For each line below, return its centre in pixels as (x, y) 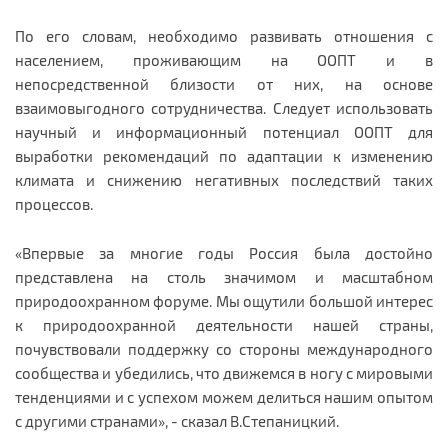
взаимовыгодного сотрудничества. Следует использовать (224, 107)
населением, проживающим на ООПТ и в (224, 59)
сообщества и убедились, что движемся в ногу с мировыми (224, 372)
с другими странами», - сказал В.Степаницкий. (177, 420)
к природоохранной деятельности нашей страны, (224, 324)
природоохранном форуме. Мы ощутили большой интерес (224, 300)
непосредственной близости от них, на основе (224, 83)
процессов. (54, 203)
